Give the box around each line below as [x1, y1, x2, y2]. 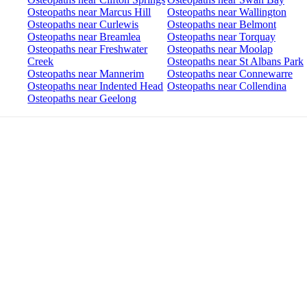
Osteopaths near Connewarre [167, 68, 293, 80]
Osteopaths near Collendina [167, 80, 286, 93]
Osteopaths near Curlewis [27, 19, 139, 31]
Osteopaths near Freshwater [27, 43, 148, 56]
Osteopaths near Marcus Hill [27, 6, 151, 19]
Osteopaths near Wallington [167, 6, 286, 19]
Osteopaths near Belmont [167, 19, 276, 31]
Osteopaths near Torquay [167, 31, 275, 43]
